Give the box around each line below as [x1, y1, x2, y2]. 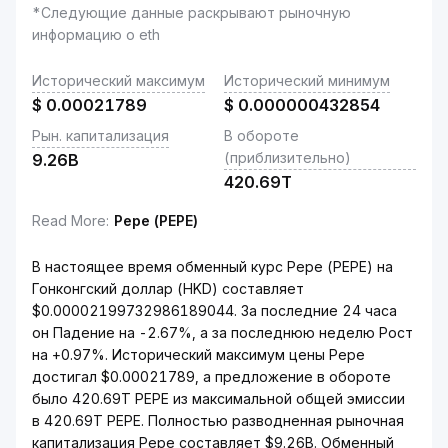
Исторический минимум [224, 72, 390, 89]
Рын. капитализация [32, 127, 169, 144]
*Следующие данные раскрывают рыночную [32, 4, 351, 21]
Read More [32, 212, 106, 229]
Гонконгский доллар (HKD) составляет [32, 280, 304, 297]
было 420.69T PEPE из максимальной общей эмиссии [32, 390, 405, 407]
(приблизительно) [224, 149, 351, 166]
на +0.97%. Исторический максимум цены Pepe [32, 346, 365, 363]
